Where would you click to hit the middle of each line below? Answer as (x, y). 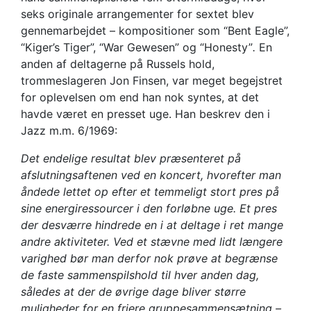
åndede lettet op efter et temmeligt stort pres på (150, 191)
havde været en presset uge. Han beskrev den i (145, 114)
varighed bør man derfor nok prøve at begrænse (149, 258)
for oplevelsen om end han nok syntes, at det (140, 97)
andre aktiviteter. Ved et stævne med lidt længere (152, 241)
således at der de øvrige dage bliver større (133, 291)
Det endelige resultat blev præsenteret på (131, 158)
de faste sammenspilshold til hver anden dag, (140, 275)
